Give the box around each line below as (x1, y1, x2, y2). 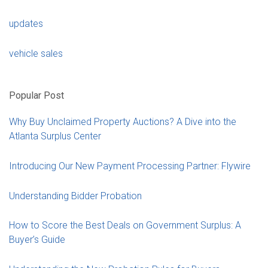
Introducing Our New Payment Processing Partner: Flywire (9, 160, 251, 172)
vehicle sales (9, 48, 63, 60)
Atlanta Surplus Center (9, 130, 101, 142)
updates (9, 18, 43, 30)
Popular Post (9, 89, 64, 101)
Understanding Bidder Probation (9, 190, 142, 202)
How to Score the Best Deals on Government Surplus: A (9, 220, 241, 232)
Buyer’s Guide (9, 234, 65, 246)
